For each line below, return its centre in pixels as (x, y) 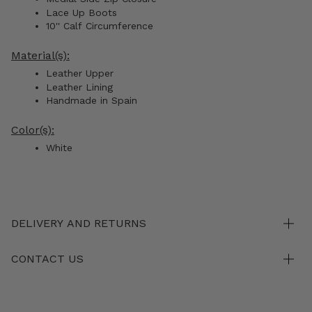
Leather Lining (79, 87)
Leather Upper (81, 73)
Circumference (121, 26)
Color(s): (33, 130)
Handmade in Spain (92, 101)
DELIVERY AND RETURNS (79, 224)
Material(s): (40, 56)
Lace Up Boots (81, 12)
